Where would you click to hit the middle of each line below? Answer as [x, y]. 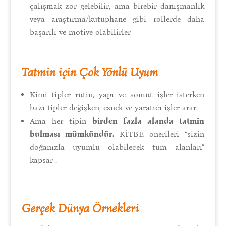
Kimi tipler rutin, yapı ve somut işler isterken [117, 94]
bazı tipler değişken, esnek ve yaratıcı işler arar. [114, 107]
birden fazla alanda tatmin [149, 121]
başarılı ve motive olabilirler [80, 32]
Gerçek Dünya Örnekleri [80, 208]
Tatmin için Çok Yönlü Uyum [90, 72]
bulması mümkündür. [72, 134]
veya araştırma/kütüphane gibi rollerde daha [117, 19]
